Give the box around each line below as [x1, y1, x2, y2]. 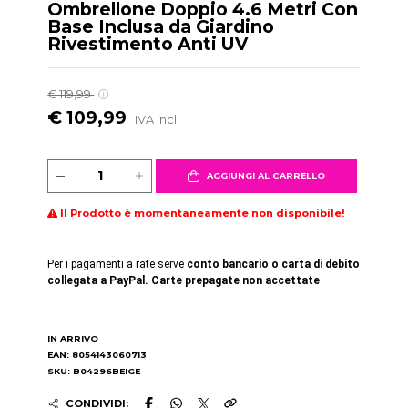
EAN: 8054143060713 [47, 350, 148, 361]
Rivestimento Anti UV [47, 32, 249, 55]
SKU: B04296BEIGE [47, 366, 141, 377]
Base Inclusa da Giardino [47, 15, 275, 37]
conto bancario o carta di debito [187, 258, 361, 271]
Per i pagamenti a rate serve [47, 258, 188, 271]
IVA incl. [135, 112, 180, 127]
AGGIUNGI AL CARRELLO [206, 170, 325, 181]
